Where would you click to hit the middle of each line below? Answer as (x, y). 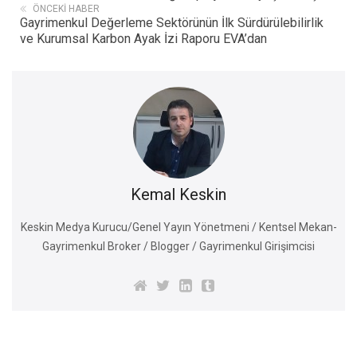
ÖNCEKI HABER (66, 8)
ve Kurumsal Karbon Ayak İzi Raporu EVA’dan (143, 38)
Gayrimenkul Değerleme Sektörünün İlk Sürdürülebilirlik (172, 22)
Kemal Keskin (178, 194)
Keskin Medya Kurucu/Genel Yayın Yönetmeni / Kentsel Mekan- (178, 227)
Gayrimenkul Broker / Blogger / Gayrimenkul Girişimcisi (178, 246)
